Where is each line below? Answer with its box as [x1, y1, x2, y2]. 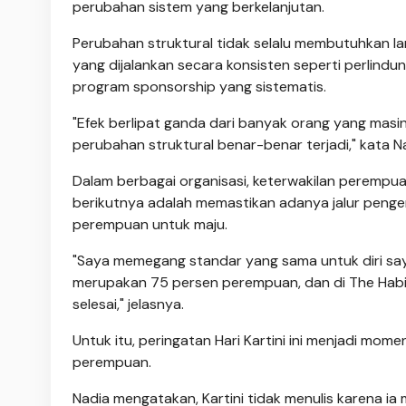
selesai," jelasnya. [72, 294, 184, 314]
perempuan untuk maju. [72, 214, 227, 234]
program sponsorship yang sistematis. [72, 76, 326, 96]
